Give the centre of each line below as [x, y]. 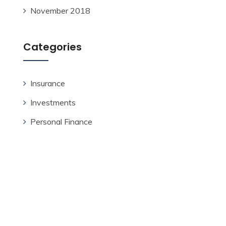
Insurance [48, 83]
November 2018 [60, 11]
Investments [53, 102]
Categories [52, 47]
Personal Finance [61, 122]
